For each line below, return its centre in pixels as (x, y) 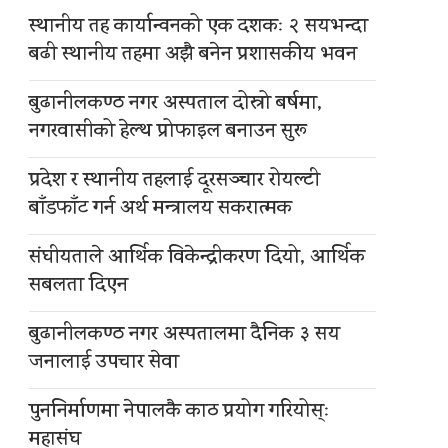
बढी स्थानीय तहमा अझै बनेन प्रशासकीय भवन (193, 56)
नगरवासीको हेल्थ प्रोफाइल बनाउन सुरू (168, 133)
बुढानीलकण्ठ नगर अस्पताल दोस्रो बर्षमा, (176, 105)
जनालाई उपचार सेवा (104, 364)
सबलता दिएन (79, 287)
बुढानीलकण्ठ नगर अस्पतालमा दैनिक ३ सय (185, 336)
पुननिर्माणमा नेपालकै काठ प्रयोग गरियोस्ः (180, 413)
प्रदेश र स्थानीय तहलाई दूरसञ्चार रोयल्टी (175, 182)
